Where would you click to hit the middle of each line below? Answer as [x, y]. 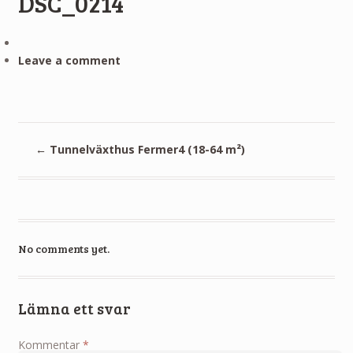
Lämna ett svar [74, 308]
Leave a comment [69, 60]
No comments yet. [63, 248]
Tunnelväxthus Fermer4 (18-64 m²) [146, 149]
